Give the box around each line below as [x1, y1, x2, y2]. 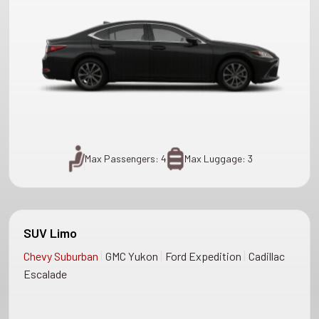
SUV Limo [23, 225, 77, 241]
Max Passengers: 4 [84, 152, 167, 165]
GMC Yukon [105, 249, 160, 263]
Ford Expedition [165, 249, 244, 263]
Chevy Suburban [23, 249, 100, 263]
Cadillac [249, 249, 285, 263]
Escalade [23, 267, 67, 281]
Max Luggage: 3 [184, 152, 253, 165]
